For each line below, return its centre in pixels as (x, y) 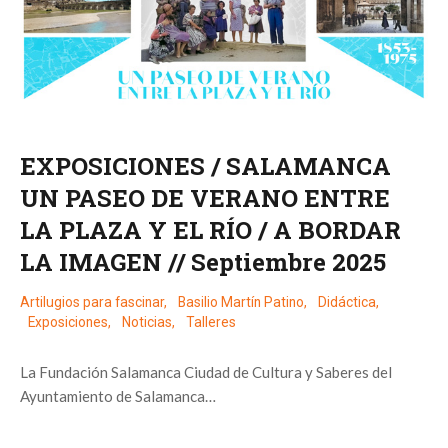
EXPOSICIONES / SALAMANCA (205, 166)
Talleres (211, 322)
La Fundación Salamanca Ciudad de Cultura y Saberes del (206, 372)
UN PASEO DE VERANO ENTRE (205, 198)
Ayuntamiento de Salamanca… (118, 396)
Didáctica (347, 302)
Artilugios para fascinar (92, 302)
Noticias (147, 322)
